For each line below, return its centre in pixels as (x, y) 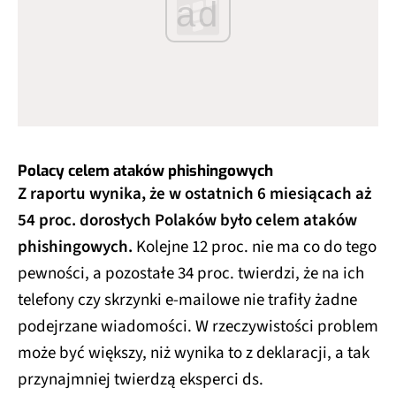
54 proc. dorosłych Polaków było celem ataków (187, 221)
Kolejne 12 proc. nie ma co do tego (256, 247)
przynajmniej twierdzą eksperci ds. (141, 380)
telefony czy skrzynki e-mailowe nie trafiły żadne (187, 301)
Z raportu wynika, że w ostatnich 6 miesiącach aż (194, 194)
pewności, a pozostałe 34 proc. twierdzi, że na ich (191, 274)
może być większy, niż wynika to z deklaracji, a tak (194, 354)
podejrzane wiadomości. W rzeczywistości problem (198, 327)
